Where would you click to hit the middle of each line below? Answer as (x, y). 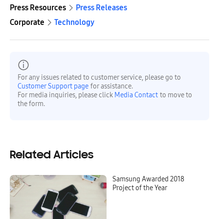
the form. (31, 104)
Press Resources (38, 7)
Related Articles (52, 155)
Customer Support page (53, 86)
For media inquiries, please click (66, 95)
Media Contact (136, 95)
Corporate (27, 22)
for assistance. (112, 86)
